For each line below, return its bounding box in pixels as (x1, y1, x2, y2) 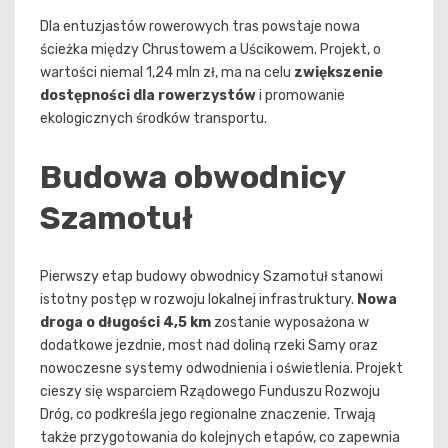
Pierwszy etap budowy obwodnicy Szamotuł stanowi (40, 268, 383, 286)
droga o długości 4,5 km (40, 314, 211, 332)
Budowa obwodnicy (40, 157, 345, 196)
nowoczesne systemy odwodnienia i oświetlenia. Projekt (40, 360, 403, 378)
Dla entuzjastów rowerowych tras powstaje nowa (40, 18, 360, 36)
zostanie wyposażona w (211, 314, 369, 332)
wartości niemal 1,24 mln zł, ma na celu (40, 64, 294, 82)
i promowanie (256, 87, 345, 105)
